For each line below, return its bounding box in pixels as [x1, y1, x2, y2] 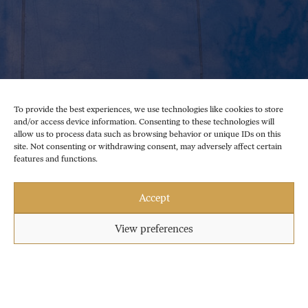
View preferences [115, 222, 193, 235]
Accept [138, 191, 170, 204]
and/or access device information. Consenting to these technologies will [14, 117, 274, 126]
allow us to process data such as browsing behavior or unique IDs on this [14, 129, 280, 139]
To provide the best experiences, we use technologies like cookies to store [14, 104, 283, 114]
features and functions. [14, 154, 98, 164]
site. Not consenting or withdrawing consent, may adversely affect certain [14, 142, 282, 151]
